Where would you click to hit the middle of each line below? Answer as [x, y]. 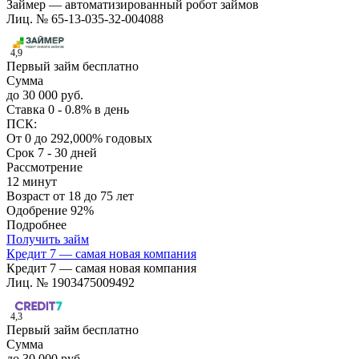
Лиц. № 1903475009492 [71, 283]
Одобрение [38, 211]
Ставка [27, 110]
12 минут [32, 182]
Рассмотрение [44, 167]
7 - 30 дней [67, 153]
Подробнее [36, 225]
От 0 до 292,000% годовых [79, 139]
